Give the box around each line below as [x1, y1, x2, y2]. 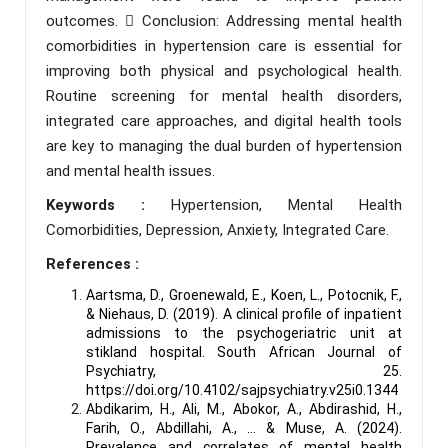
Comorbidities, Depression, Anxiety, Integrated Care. [46, 220, 389, 239]
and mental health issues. [46, 161, 215, 180]
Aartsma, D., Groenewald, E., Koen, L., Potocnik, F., [86, 286, 402, 303]
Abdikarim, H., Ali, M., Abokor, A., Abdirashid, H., [86, 400, 402, 417]
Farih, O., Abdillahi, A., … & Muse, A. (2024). [86, 419, 402, 436]
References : [46, 254, 139, 273]
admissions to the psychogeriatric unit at [86, 324, 402, 341]
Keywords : [46, 195, 171, 214]
